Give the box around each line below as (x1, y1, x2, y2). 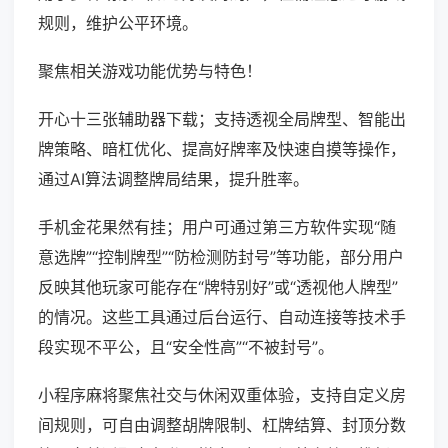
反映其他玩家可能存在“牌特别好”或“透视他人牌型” (38, 277, 398, 298)
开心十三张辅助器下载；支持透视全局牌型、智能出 (38, 109, 406, 130)
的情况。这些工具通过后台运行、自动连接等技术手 (38, 307, 406, 328)
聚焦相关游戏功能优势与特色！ (38, 61, 262, 82)
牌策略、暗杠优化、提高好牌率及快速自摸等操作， (38, 139, 406, 160)
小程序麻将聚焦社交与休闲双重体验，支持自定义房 (38, 385, 406, 406)
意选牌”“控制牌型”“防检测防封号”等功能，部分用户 (38, 247, 404, 268)
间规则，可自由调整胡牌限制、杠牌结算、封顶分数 (38, 415, 406, 436)
